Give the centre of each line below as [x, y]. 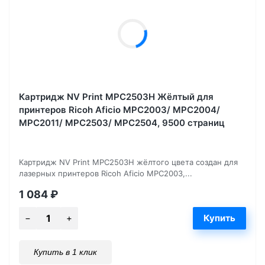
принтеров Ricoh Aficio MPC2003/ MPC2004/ [119, 109]
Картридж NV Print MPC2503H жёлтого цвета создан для [128, 162]
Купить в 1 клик [65, 252]
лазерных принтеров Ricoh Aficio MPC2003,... [106, 173]
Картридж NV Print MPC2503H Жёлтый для [116, 96]
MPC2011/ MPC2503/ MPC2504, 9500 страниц [122, 122]
